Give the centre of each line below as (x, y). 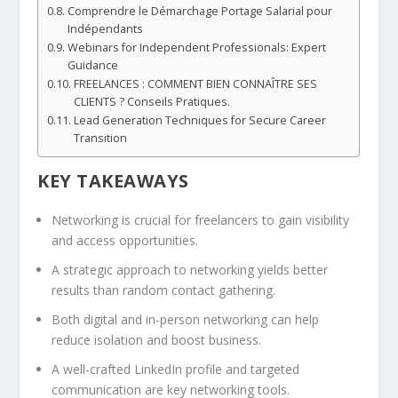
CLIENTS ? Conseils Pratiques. (151, 101)
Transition (100, 138)
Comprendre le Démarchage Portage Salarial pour (199, 11)
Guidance (92, 65)
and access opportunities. (125, 241)
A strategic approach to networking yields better (190, 270)
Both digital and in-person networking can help (186, 319)
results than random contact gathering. (164, 291)
